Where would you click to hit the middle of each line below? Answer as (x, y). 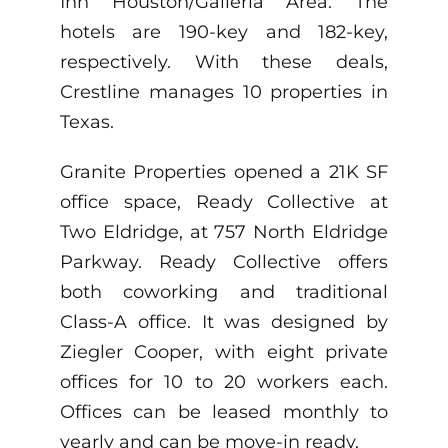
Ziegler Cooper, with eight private (224, 352)
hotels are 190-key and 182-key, (224, 32)
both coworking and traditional (224, 292)
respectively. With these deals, (224, 62)
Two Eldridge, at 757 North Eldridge (224, 232)
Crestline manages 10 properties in (224, 92)
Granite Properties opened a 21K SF (224, 172)
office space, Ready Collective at (224, 202)
